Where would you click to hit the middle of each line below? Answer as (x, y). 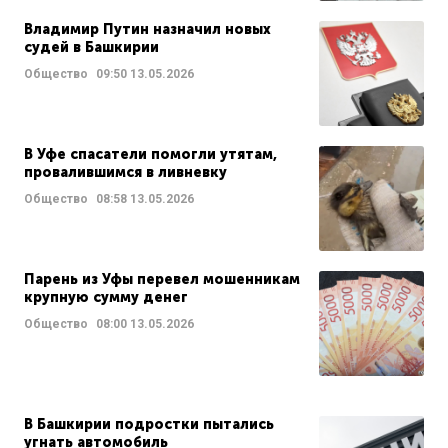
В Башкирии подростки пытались (149, 424)
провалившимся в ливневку (125, 172)
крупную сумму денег (106, 297)
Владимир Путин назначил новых (147, 29)
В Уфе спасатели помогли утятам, (150, 154)
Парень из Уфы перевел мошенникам (162, 279)
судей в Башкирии (91, 47)
